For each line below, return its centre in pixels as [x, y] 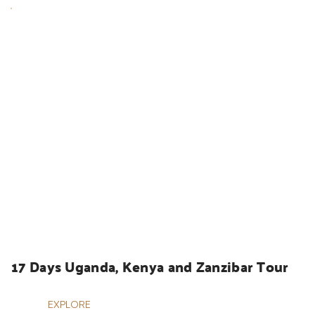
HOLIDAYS [54, 221]
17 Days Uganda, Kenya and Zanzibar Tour [150, 267]
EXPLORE [69, 304]
